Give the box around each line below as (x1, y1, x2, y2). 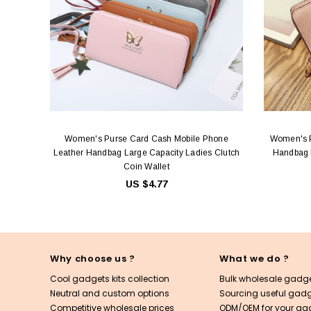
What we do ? (219, 251, 289, 265)
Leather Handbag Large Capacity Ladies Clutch (53, 147, 240, 158)
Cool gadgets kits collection (50, 272, 169, 285)
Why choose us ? (50, 251, 135, 265)
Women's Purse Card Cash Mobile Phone (65, 133, 228, 144)
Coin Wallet (124, 161, 169, 171)
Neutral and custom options (50, 287, 169, 299)
